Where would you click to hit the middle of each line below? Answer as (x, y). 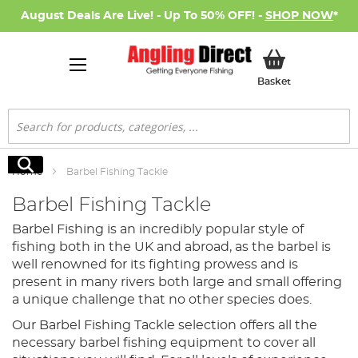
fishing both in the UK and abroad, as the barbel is (171, 247)
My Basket (316, 79)
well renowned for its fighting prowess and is (155, 265)
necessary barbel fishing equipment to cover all (164, 343)
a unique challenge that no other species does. (162, 300)
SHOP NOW (299, 16)
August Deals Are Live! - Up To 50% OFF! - (143, 16)
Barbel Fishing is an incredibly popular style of (158, 229)
